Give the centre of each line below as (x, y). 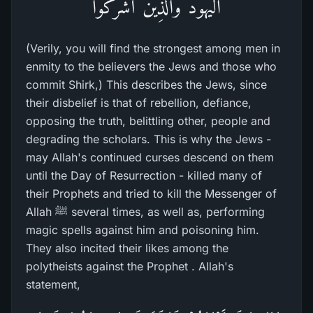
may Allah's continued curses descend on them (150, 157)
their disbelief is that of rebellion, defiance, (139, 103)
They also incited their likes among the (127, 248)
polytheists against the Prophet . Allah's (130, 266)
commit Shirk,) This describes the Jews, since (146, 85)
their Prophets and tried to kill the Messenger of (151, 194)
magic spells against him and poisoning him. (143, 230)
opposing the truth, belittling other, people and (148, 121)
